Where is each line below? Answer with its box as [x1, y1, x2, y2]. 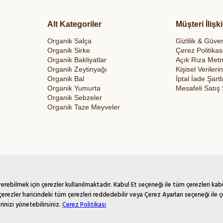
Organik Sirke [47, 46, 90, 55]
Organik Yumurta [47, 84, 101, 93]
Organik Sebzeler [47, 94, 102, 102]
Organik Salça [47, 37, 92, 45]
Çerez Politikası [62, 200, 107, 210]
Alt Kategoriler [47, 20, 102, 29]
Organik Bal [47, 75, 84, 83]
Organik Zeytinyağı [47, 65, 107, 74]
